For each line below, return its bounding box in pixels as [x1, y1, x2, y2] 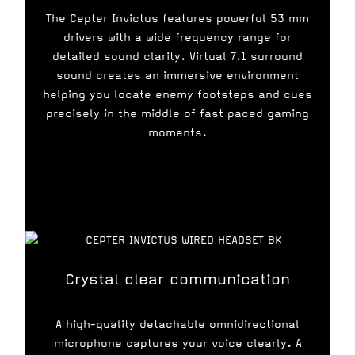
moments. [148, 126, 207, 139]
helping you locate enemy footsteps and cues [43, 88, 312, 101]
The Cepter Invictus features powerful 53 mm [46, 12, 309, 25]
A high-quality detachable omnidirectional [55, 318, 300, 331]
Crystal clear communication [65, 270, 290, 288]
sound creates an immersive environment [56, 69, 299, 82]
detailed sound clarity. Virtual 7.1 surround [52, 50, 303, 63]
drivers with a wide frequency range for [63, 31, 292, 44]
